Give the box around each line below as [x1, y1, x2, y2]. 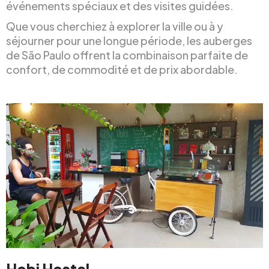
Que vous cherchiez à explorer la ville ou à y [6, 19, 223, 33]
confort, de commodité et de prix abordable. [6, 62, 238, 76]
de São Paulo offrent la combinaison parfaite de [6, 48, 248, 62]
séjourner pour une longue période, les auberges [6, 34, 252, 47]
